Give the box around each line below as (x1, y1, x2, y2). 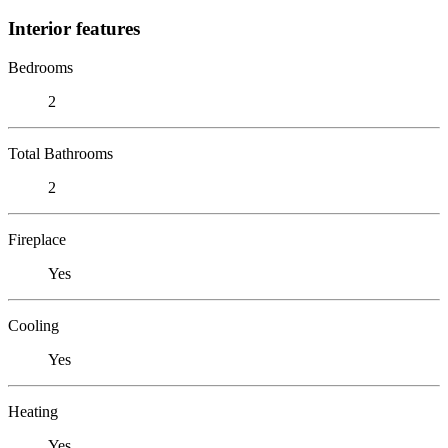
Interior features (8, 17, 140, 39)
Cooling (8, 316, 59, 334)
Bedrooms (8, 58, 73, 76)
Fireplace (8, 230, 66, 248)
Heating (8, 402, 58, 420)
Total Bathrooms (8, 144, 113, 162)
